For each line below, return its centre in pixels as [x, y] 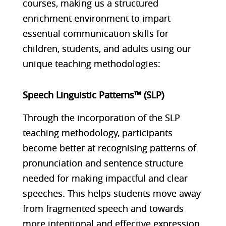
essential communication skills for [95, 33]
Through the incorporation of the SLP [101, 117]
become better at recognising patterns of [109, 148]
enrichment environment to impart [96, 18]
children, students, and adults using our [107, 48]
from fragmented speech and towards [103, 208]
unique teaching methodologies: [91, 63]
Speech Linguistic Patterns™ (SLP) [93, 95]
